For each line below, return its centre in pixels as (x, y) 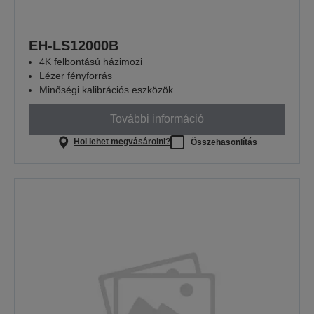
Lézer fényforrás (76, 75)
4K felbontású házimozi (91, 61)
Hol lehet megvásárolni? (122, 142)
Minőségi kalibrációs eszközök (106, 89)
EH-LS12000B (74, 45)
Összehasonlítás (224, 142)
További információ (157, 119)
